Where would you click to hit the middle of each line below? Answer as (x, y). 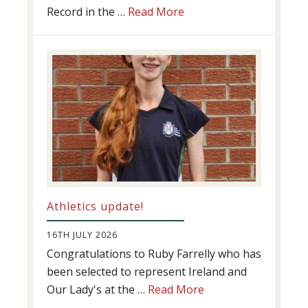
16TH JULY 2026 (82, 234)
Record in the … (87, 11)
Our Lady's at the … (97, 289)
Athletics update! (95, 206)
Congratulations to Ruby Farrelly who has (154, 253)
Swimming (210, 29)
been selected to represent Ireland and (147, 271)
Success (203, 46)
